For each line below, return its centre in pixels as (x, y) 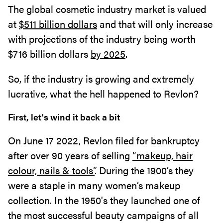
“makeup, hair (163, 155)
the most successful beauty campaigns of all (103, 215)
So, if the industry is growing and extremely (101, 78)
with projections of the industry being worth (102, 39)
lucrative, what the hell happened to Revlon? (103, 93)
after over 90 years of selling (70, 155)
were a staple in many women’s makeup (94, 185)
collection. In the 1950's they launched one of (104, 200)
